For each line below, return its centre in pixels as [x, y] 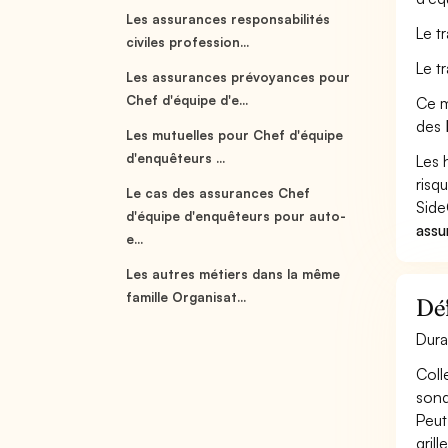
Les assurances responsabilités [228, 19]
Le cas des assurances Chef [218, 193]
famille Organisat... [186, 297]
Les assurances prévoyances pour [238, 77]
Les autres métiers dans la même [233, 274]
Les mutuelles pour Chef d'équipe [235, 135]
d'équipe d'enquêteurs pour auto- [236, 216]
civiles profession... [188, 42]
